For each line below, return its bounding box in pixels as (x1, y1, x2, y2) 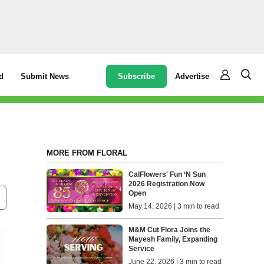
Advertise (175, 71, 210, 81)
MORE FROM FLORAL (46, 148, 127, 157)
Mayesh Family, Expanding (128, 235, 218, 243)
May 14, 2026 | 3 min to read (128, 202, 220, 211)
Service (128, 244, 155, 253)
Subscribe (118, 71, 156, 81)
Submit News (21, 72, 70, 81)
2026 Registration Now (128, 180, 205, 189)
